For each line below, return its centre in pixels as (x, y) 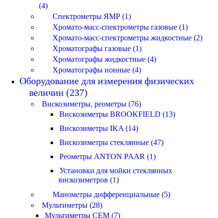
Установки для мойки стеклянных (116, 170)
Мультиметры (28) (72, 205)
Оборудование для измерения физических (107, 81)
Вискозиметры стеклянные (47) (111, 142)
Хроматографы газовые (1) (97, 48)
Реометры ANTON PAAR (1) (108, 156)
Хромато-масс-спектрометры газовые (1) (120, 27)
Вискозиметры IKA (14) (99, 128)
